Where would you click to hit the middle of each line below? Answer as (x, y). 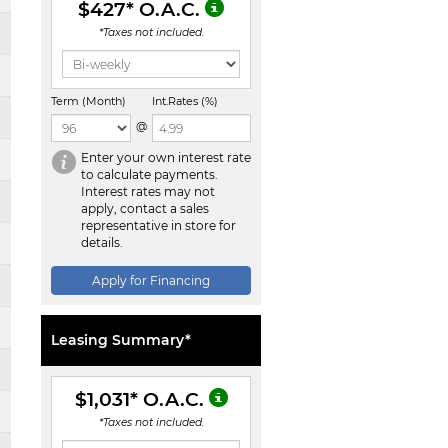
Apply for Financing (151, 280)
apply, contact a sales (145, 208)
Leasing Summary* (121, 340)
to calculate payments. (149, 174)
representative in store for (158, 225)
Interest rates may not (148, 191)
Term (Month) (88, 101)
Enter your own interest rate (166, 157)
